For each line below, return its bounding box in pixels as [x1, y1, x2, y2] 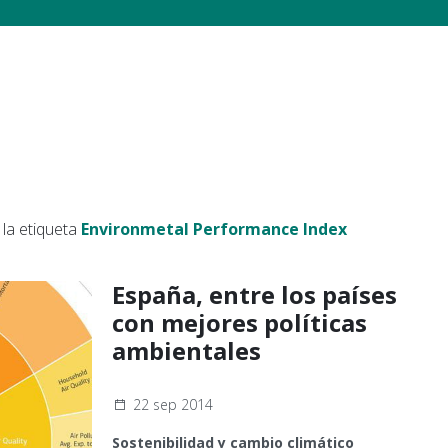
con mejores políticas [112, 306, 367, 339]
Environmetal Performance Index [81, 218, 347, 240]
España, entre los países [112, 278, 397, 311]
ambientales [112, 334, 261, 367]
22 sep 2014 [133, 395, 213, 414]
